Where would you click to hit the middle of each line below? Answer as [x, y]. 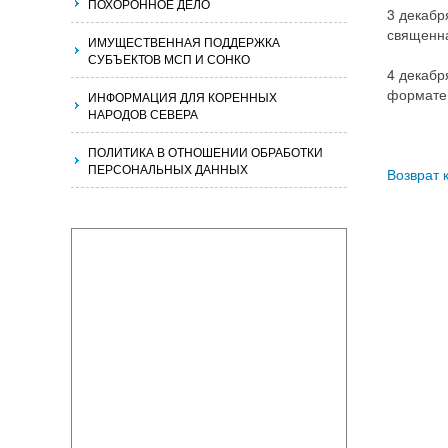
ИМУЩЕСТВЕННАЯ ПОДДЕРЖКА [184, 41]
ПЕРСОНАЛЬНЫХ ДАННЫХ [168, 168]
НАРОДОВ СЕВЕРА [143, 113]
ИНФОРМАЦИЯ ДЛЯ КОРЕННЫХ [182, 96]
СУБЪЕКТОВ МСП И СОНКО [169, 58]
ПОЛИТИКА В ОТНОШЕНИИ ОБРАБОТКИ [205, 151]
